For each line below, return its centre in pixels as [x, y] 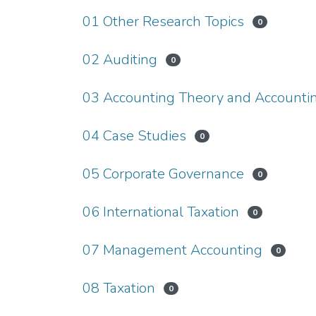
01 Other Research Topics [163, 22]
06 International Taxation [161, 212]
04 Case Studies [134, 136]
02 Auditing [120, 60]
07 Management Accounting [172, 250]
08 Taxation [119, 288]
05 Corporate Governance [163, 174]
